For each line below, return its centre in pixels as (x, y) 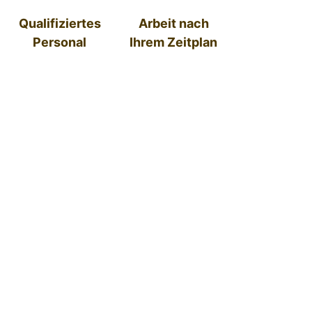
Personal (60, 42)
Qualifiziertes (60, 23)
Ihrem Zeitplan (174, 42)
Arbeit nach (173, 23)
